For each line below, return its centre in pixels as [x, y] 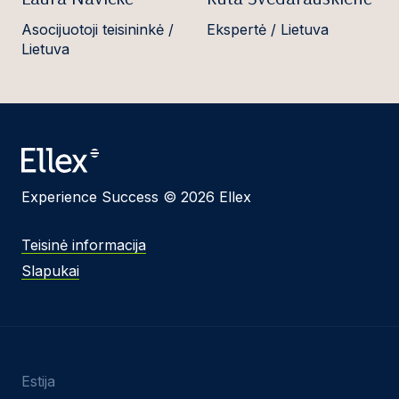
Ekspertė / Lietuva [267, 30]
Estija [38, 382]
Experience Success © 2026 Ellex [136, 197]
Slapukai [50, 271]
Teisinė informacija [84, 245]
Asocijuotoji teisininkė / [98, 30]
